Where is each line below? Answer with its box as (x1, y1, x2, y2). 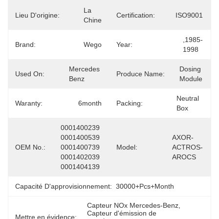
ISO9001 (175, 11, 203, 19)
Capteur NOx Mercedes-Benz (87, 201, 179, 209)
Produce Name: (116, 70, 165, 78)
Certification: (116, 11, 155, 19)
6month (78, 99, 102, 107)
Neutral (176, 94, 199, 102)
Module (179, 75, 202, 83)
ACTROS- (172, 143, 203, 151)
